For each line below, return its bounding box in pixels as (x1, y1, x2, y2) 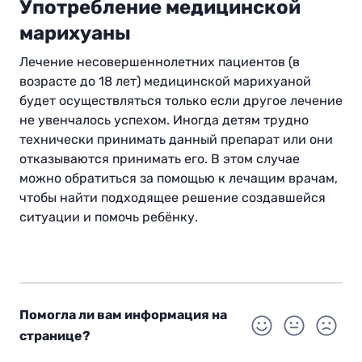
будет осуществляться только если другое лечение (19, 93, 343, 109)
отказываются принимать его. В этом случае (19, 151, 300, 167)
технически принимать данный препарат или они (19, 132, 333, 148)
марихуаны (19, 22, 131, 45)
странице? (19, 328, 90, 344)
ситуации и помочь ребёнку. (19, 209, 198, 225)
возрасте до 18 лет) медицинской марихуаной (19, 74, 311, 90)
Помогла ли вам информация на (19, 307, 227, 323)
